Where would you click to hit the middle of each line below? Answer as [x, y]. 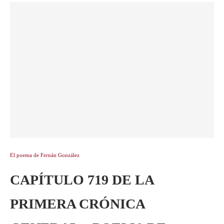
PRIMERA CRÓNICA [77, 204]
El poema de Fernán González [45, 155]
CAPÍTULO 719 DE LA [82, 180]
